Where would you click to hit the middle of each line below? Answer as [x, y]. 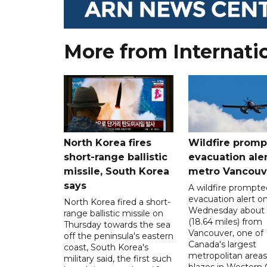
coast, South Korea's [106, 247]
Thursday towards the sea [117, 224]
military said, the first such [118, 258]
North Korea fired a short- [117, 202]
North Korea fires [108, 142]
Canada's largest [222, 244]
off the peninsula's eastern [119, 236]
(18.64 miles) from [225, 221]
